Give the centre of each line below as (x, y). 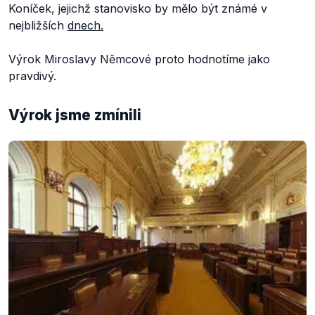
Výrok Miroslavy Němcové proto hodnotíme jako (139, 59)
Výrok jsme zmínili (75, 115)
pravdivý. (32, 76)
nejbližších (38, 25)
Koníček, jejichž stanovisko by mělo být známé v (138, 8)
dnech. (85, 25)
